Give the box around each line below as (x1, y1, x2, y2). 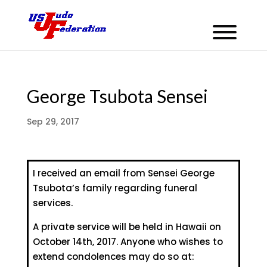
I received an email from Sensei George (32, 167, 215, 180)
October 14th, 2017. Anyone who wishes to (32, 235, 223, 249)
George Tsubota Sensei (26, 85, 208, 107)
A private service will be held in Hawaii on (32, 221, 221, 234)
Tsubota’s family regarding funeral (32, 182, 197, 195)
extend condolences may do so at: (32, 250, 194, 263)
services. (32, 197, 73, 210)
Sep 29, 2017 (26, 116, 79, 128)
